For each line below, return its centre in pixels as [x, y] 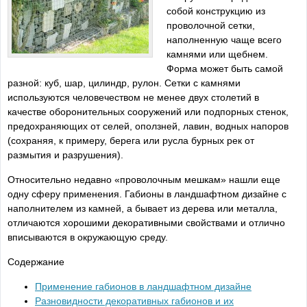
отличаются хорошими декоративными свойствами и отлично [146, 223]
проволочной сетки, [211, 25]
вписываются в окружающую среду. [88, 237]
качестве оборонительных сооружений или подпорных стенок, [148, 112]
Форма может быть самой [225, 69]
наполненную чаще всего [224, 40]
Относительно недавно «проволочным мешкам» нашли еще [144, 180]
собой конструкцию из [216, 11]
